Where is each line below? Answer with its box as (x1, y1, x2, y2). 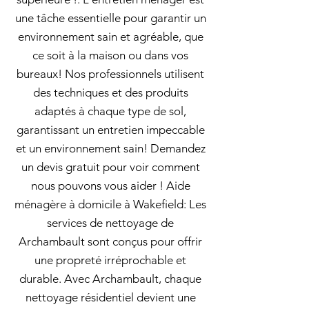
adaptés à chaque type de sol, (34, 104, 186, 118)
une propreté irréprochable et (34, 253, 186, 267)
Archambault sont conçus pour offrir (19, 235, 202, 248)
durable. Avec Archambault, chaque (19, 272, 201, 286)
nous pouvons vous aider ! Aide (30, 179, 190, 192)
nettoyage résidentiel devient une (25, 290, 196, 304)
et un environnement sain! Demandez (15, 141, 206, 155)
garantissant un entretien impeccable (16, 123, 205, 137)
